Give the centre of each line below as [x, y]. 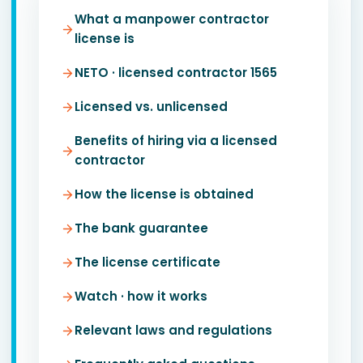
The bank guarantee [141, 228]
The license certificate [147, 262]
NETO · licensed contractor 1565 [176, 73]
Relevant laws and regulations [173, 330]
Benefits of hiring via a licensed [176, 141]
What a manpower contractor [172, 19]
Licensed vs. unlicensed [151, 107]
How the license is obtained [164, 194]
